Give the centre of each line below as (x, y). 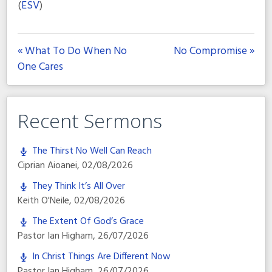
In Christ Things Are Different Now (101, 257)
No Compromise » (214, 51)
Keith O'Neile (43, 201)
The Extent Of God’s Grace (88, 221)
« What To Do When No (72, 51)
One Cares (40, 67)
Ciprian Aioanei (47, 165)
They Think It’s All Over (78, 186)
